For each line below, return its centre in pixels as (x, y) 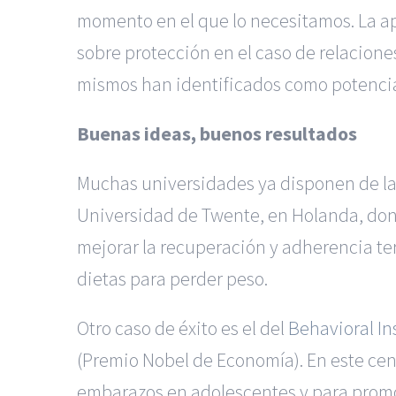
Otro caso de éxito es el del (183, 327)
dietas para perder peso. (172, 278)
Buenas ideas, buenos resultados (217, 133)
